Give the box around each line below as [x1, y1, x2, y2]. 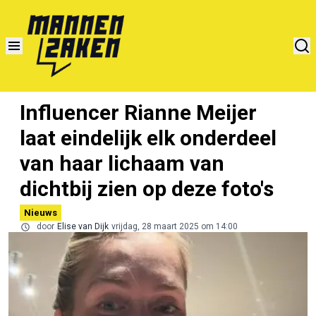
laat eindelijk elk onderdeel [20, 125, 276, 150]
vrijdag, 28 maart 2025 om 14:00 [111, 221, 238, 231]
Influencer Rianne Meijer [20, 99, 257, 125]
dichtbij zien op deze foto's [20, 176, 274, 201]
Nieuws [24, 207, 57, 218]
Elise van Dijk [57, 221, 109, 231]
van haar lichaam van [20, 150, 224, 176]
